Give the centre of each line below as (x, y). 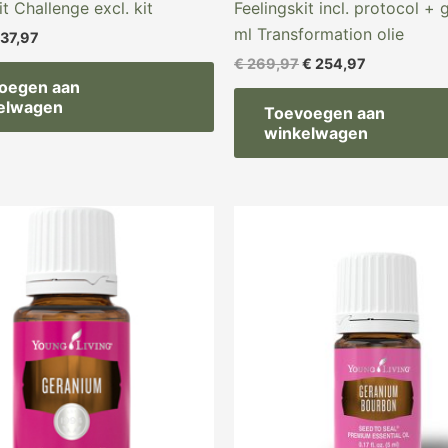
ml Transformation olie (319, 33)
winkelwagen (316, 133)
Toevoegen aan (324, 113)
